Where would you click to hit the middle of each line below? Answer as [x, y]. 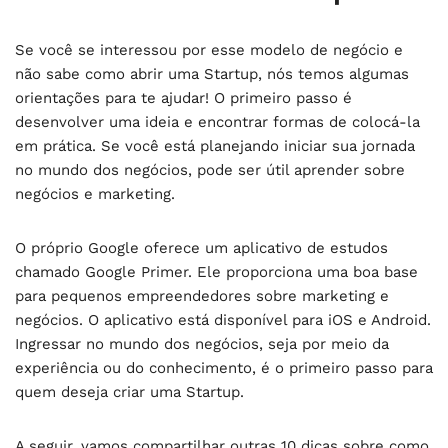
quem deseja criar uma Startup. [129, 391]
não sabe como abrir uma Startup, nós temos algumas [212, 73]
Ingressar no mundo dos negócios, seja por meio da [202, 343]
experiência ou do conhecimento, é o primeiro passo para [224, 367]
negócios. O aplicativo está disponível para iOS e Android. [223, 319]
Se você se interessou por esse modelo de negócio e [209, 49]
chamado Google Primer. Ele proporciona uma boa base [216, 271]
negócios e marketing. [95, 193]
